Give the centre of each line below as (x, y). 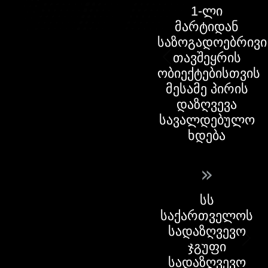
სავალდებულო (207, 120)
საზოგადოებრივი (212, 42)
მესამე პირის (207, 89)
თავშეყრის (207, 58)
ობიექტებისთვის (209, 74)
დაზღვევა (207, 105)
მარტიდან (207, 27)
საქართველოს (207, 216)
